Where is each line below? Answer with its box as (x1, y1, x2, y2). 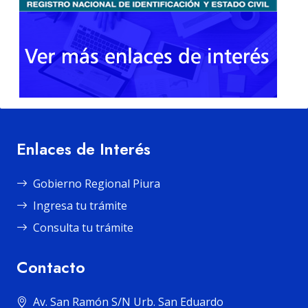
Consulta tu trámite (33, 219, 133, 235)
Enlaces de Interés (16, 137, 151, 161)
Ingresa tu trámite (33, 197, 127, 213)
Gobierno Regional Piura (33, 175, 160, 191)
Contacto (16, 255, 85, 279)
